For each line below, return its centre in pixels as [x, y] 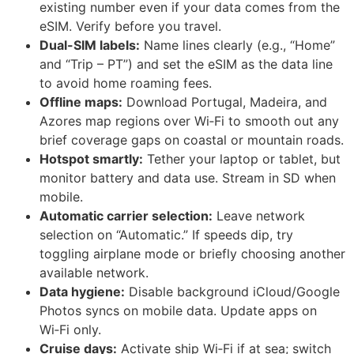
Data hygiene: [82, 292]
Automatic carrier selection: [126, 216]
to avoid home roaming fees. [126, 83]
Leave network [259, 216]
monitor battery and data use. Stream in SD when [188, 178]
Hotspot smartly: [91, 159]
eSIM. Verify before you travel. [130, 26]
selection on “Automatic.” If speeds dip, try [166, 235]
